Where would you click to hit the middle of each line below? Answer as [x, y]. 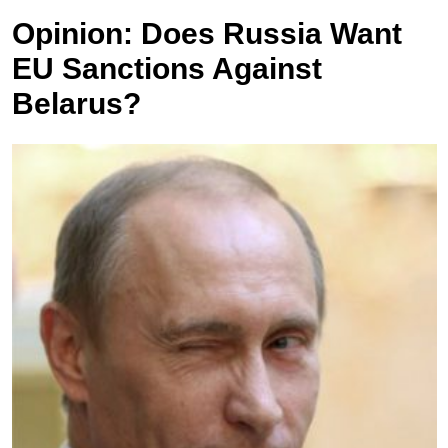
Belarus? [76, 104]
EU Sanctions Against [166, 69]
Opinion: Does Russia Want [206, 34]
